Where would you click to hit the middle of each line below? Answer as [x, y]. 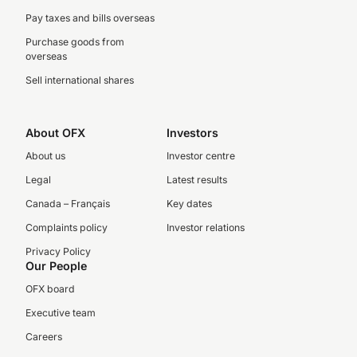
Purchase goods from [75, 42]
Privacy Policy [58, 251]
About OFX [55, 133]
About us [45, 156]
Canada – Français [68, 204]
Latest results [196, 180]
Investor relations [205, 228]
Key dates [189, 204]
